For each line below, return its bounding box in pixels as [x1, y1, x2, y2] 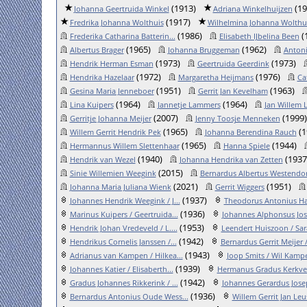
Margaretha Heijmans [177, 72, 254, 82]
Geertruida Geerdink [197, 58, 269, 69]
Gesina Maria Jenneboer [69, 86, 154, 96]
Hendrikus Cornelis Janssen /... [69, 236, 177, 247]
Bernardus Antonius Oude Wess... [69, 291, 188, 302]
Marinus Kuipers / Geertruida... [69, 209, 178, 219]
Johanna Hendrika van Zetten [179, 154, 283, 164]
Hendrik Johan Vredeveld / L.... [69, 223, 177, 233]
